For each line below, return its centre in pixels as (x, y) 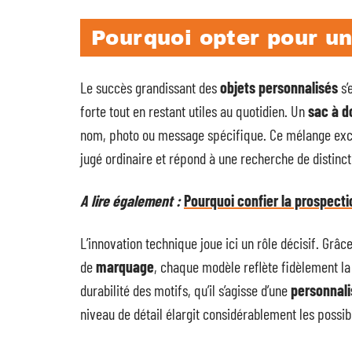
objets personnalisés (279, 87)
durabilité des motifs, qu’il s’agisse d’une (185, 290)
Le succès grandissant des (150, 87)
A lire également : (130, 200)
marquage (125, 266)
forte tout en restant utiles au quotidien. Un (194, 111)
